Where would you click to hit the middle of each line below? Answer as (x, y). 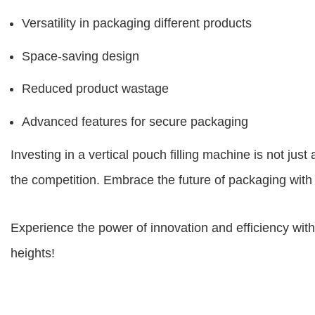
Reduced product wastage (95, 89)
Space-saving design (81, 56)
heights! (33, 253)
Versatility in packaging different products (137, 23)
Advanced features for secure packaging (135, 122)
